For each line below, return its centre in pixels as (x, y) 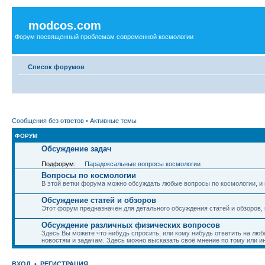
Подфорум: (59, 164)
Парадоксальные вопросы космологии (143, 164)
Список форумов (56, 67)
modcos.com (65, 25)
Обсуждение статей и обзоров (99, 200)
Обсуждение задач (77, 149)
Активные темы (113, 121)
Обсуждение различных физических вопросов (131, 225)
